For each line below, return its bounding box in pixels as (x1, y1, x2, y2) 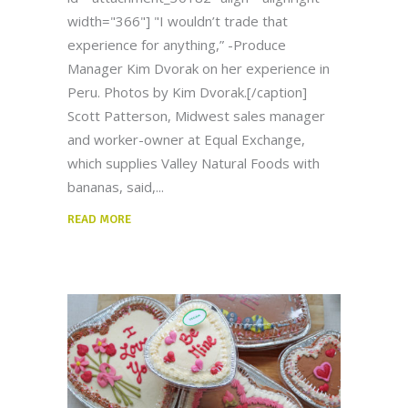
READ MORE (67, 212, 131, 228)
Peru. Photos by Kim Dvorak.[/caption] (67, 83, 307, 102)
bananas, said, (67, 178, 156, 197)
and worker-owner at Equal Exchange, (67, 130, 305, 149)
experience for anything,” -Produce (67, 36, 286, 55)
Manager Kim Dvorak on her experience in (67, 59, 330, 78)
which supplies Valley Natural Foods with (67, 154, 320, 173)
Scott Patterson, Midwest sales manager (67, 107, 325, 126)
